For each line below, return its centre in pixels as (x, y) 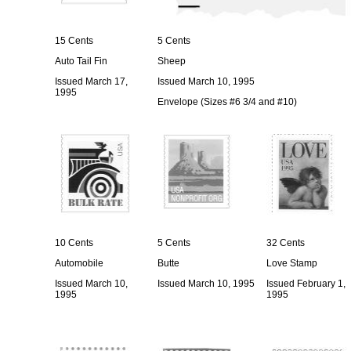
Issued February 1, (306, 284)
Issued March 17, (91, 81)
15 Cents (74, 41)
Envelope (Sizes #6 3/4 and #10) (227, 102)
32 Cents (286, 243)
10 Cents (74, 243)
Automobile (79, 263)
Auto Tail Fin (81, 61)
